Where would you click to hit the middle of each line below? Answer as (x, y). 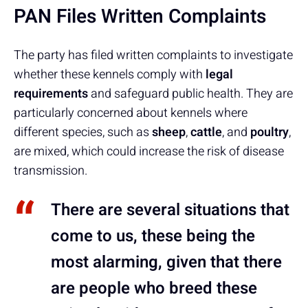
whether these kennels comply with (110, 74)
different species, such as (83, 132)
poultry (269, 132)
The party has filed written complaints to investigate (153, 55)
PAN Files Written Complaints (140, 16)
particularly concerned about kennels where (131, 113)
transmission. (51, 170)
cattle (206, 132)
